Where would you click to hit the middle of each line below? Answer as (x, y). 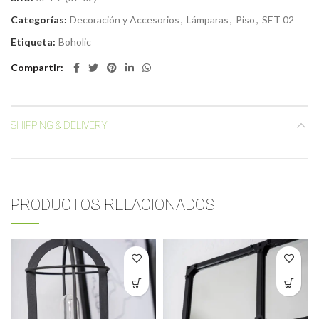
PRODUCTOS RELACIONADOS (113, 204)
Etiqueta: (34, 41)
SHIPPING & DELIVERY (59, 125)
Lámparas (208, 19)
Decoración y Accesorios (125, 19)
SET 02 (278, 19)
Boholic (75, 41)
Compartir (36, 67)
